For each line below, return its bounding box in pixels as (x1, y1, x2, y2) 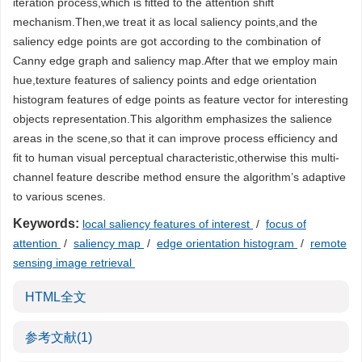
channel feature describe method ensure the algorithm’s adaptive (13, 170, 346, 183)
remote (310, 237, 347, 250)
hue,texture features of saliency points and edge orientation (13, 74, 317, 86)
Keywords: (13, 217, 79, 230)
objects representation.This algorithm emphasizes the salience (13, 112, 332, 125)
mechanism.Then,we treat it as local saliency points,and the (13, 15, 318, 28)
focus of (266, 217, 306, 230)
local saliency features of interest (82, 217, 253, 230)
